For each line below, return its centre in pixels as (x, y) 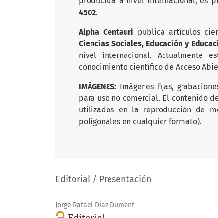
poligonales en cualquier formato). (140, 121)
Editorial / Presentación (104, 179)
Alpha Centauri (108, 32)
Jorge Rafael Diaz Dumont (95, 205)
